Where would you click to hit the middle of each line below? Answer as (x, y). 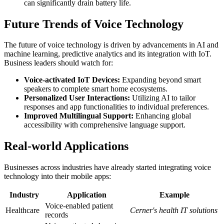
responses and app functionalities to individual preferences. (116, 107)
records (56, 215)
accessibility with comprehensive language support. (105, 125)
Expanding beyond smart (160, 80)
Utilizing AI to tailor (163, 98)
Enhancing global (162, 116)
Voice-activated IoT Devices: (72, 80)
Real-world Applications (66, 146)
